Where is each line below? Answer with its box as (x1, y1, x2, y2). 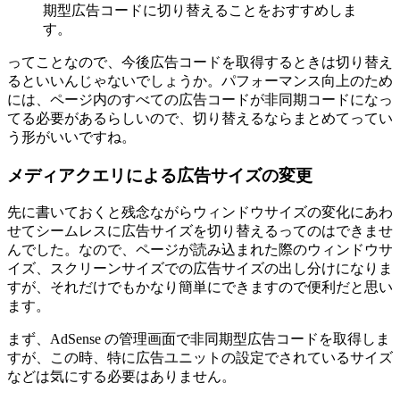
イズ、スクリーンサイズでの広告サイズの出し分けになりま (7, 261, 393, 277)
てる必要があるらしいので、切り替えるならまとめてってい (7, 111, 393, 127)
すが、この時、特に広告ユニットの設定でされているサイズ (7, 350, 393, 366)
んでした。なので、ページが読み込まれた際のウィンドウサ (7, 242, 393, 258)
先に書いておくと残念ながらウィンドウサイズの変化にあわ (7, 204, 393, 221)
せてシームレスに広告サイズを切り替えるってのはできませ (7, 223, 393, 239)
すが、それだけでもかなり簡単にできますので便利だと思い (7, 279, 393, 296)
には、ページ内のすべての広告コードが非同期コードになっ (7, 92, 393, 108)
